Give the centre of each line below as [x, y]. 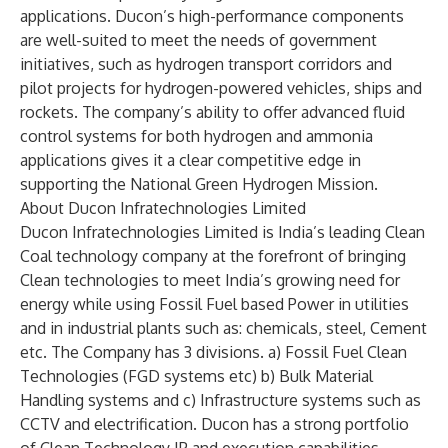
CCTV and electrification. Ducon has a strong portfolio [214, 424]
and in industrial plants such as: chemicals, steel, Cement [223, 328]
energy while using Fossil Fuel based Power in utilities [214, 304]
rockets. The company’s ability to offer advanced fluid [212, 112]
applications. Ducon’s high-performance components [212, 16]
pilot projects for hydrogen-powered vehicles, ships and [221, 88]
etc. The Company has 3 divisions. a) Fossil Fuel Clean [213, 352]
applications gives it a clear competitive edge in [190, 160]
